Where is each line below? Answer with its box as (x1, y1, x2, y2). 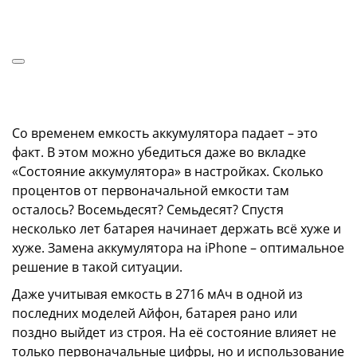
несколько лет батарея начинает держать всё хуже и (12, 220, 341, 237)
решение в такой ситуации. (12, 258, 182, 276)
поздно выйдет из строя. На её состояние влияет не (12, 324, 336, 341)
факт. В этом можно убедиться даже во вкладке (12, 143, 306, 161)
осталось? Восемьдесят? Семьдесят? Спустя (12, 201, 284, 218)
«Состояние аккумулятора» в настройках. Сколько (12, 163, 324, 180)
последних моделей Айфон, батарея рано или (12, 304, 297, 322)
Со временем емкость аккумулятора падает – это (12, 124, 318, 142)
